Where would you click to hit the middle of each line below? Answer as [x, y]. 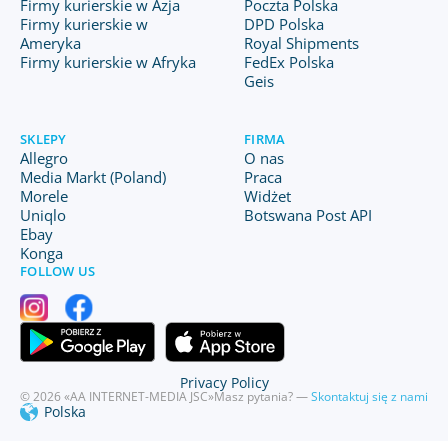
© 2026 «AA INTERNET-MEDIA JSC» [117, 396]
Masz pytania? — [262, 396]
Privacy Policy [224, 382]
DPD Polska [284, 24]
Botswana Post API [308, 215]
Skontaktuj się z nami [369, 396]
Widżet [267, 196]
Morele [44, 196]
